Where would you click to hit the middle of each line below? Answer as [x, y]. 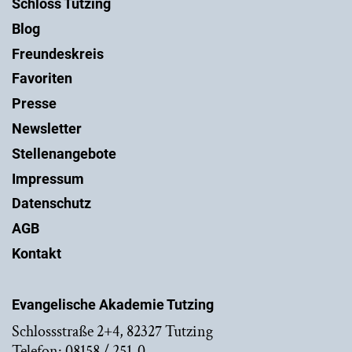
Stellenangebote [64, 153]
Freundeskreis [58, 53]
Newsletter [47, 128]
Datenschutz [51, 203]
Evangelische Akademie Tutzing [113, 304]
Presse [34, 104]
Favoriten [42, 79]
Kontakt [37, 253]
